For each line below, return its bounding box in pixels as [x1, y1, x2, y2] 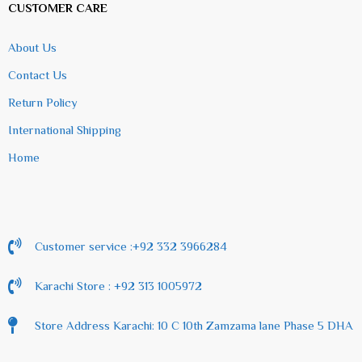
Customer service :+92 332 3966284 [35, 238, 227, 253]
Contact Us [8, 67, 67, 82]
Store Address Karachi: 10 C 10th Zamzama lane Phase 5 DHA [35, 318, 353, 332]
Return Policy [8, 95, 78, 109]
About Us [8, 40, 57, 54]
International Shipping [8, 122, 121, 137]
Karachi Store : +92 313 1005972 [35, 278, 202, 293]
